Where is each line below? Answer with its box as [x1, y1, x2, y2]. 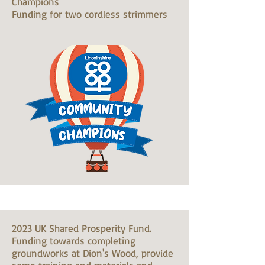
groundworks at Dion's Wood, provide [12, 247, 173, 259]
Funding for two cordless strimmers [12, 8, 167, 20]
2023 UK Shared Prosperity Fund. [12, 222, 151, 234]
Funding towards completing [12, 234, 135, 247]
